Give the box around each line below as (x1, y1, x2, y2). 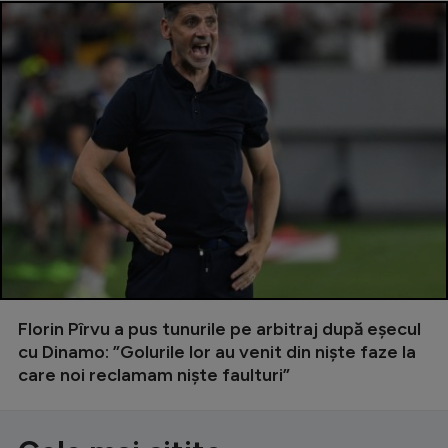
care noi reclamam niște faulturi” (18, 363, 290, 386)
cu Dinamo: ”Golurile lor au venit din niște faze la (18, 340, 416, 363)
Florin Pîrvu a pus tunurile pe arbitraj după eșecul (18, 317, 421, 340)
